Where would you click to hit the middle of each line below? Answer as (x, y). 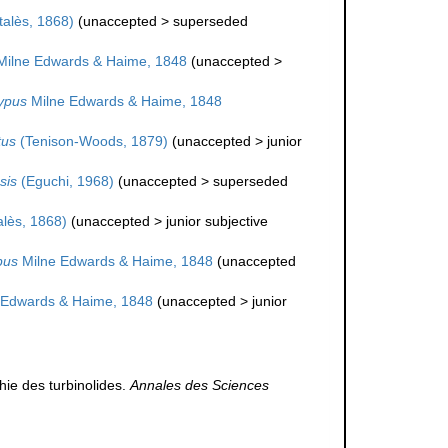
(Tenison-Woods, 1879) (91, 141)
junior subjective (216, 221)
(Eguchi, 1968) (65, 181)
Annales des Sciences (199, 385)
